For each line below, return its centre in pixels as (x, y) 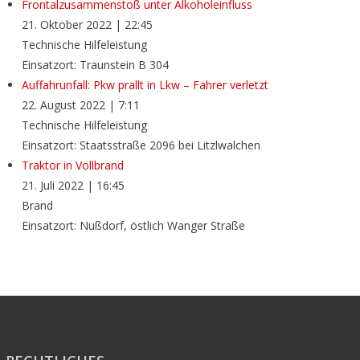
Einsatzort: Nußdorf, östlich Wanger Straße (133, 226)
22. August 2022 (63, 105)
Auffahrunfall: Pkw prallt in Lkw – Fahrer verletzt (145, 85)
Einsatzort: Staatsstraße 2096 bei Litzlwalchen (141, 145)
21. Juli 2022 (52, 186)
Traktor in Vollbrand (72, 166)
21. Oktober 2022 (66, 25)
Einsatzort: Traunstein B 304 (95, 65)
